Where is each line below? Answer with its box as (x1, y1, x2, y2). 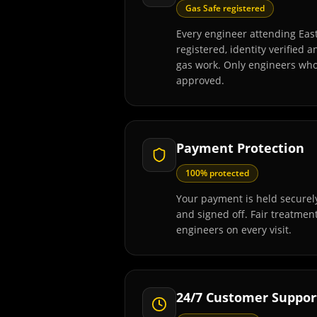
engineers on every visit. (176, 223, 292, 236)
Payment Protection (176, 139, 304, 156)
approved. (176, 74, 224, 87)
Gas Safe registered (185, 2, 265, 14)
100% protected (185, 167, 249, 179)
